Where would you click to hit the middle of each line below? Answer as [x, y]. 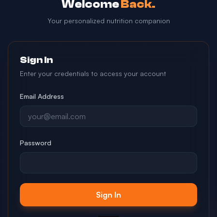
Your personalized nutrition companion [108, 21]
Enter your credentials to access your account [93, 73]
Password [36, 143]
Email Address [42, 96]
